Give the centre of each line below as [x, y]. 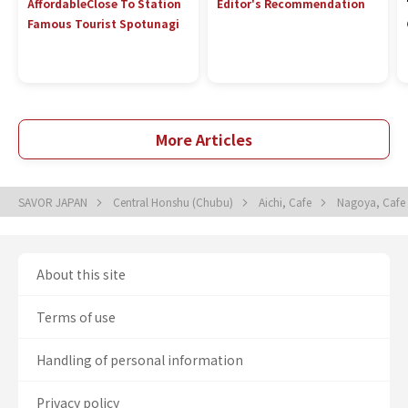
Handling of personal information [140, 360]
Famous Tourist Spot [87, 23]
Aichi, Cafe [286, 202]
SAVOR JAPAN [54, 202]
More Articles [204, 139]
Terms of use [76, 317]
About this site [81, 274]
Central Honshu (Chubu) [174, 202]
